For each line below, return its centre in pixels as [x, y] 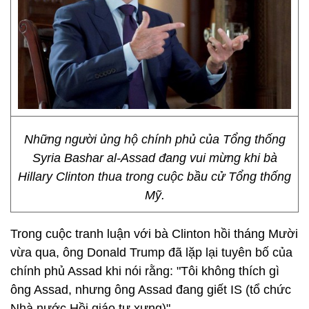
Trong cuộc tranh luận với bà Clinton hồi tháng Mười [154, 234]
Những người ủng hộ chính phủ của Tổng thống [154, 139]
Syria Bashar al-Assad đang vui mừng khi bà [154, 158]
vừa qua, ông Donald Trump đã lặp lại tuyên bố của [151, 252]
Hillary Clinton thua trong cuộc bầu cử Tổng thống [154, 177]
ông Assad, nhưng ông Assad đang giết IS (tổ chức [151, 290]
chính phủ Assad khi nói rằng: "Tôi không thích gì [145, 271]
